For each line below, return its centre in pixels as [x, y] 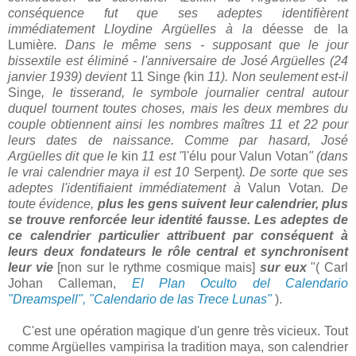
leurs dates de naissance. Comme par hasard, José [178, 141]
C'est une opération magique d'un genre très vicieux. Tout [178, 331]
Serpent [216, 172]
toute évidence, [53, 204]
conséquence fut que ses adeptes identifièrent [178, 14]
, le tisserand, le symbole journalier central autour [195, 93]
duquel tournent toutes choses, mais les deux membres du [178, 109]
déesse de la [306, 29]
